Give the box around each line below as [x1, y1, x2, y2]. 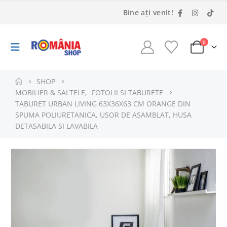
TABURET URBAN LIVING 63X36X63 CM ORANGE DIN [15, 99, 191, 108]
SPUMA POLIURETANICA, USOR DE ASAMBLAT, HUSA [15, 110, 192, 120]
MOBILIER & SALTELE [15, 88, 85, 97]
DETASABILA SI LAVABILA [15, 122, 98, 131]
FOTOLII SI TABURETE [92, 88, 163, 97]
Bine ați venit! [123, 8, 173, 17]
